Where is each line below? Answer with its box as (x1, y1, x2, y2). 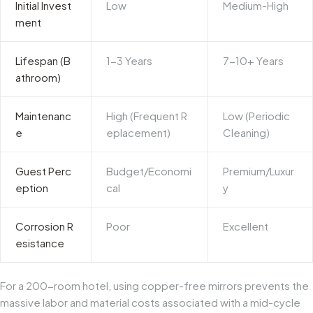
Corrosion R (15, 219, 74, 233)
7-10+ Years (223, 54, 284, 68)
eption (15, 181, 49, 195)
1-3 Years (106, 54, 153, 68)
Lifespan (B (15, 54, 71, 68)
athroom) (15, 71, 61, 85)
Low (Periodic (223, 109, 291, 123)
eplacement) (106, 126, 171, 140)
